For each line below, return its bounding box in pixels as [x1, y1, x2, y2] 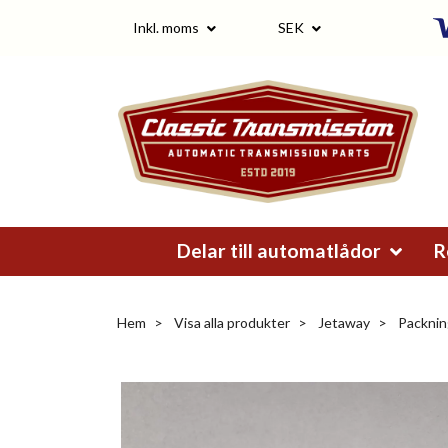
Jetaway [318, 313, 370, 331]
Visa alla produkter [174, 313, 290, 331]
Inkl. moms [133, 18, 202, 36]
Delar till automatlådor [176, 238, 385, 262]
